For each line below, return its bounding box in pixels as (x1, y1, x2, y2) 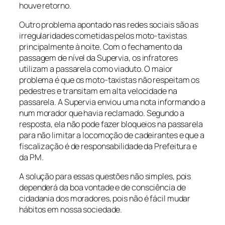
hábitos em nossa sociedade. (19, 204, 123, 215)
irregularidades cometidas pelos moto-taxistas (19, 30, 187, 41)
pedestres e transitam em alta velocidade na (19, 85, 177, 96)
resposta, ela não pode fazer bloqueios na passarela (19, 118, 203, 130)
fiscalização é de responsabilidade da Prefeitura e (19, 140, 197, 152)
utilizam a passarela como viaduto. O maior (19, 63, 173, 74)
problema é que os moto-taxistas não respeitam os (19, 74, 200, 85)
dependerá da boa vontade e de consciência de (19, 182, 186, 193)
